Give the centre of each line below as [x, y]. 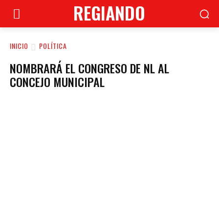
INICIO [19, 46]
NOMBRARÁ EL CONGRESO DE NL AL [89, 68]
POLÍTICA [53, 46]
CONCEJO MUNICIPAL [57, 82]
